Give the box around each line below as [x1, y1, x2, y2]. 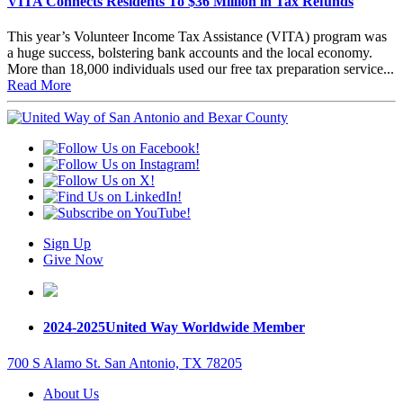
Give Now [43, 252, 103, 268]
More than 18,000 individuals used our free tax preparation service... [7, 61, 394, 77]
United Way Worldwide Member [105, 319, 305, 336]
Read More [7, 77, 71, 94]
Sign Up [43, 236, 91, 252]
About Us [43, 385, 99, 401]
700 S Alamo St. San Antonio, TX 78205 [7, 354, 242, 371]
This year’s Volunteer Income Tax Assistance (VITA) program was [7, 29, 387, 45]
